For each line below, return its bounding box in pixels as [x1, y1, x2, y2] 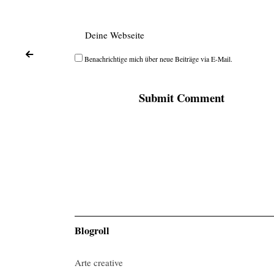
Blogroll [75, 223, 109, 239]
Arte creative [75, 256, 123, 269]
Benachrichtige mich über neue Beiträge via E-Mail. [84, 54, 232, 64]
